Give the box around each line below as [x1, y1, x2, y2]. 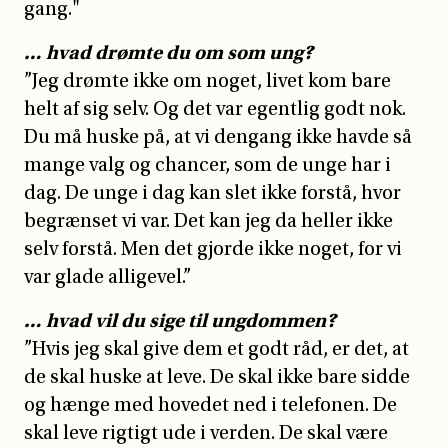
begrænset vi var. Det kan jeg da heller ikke [24, 209, 393, 232]
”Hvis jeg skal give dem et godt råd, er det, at [24, 337, 409, 360]
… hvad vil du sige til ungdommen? [24, 308, 336, 332]
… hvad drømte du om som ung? [24, 40, 313, 64]
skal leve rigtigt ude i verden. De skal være [24, 421, 388, 444]
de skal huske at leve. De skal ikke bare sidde [24, 365, 410, 388]
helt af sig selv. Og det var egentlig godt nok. [24, 97, 406, 120]
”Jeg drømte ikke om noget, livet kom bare [24, 69, 391, 92]
